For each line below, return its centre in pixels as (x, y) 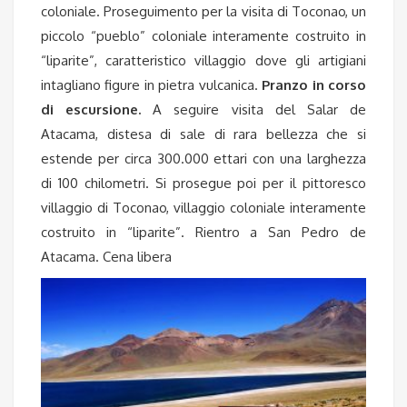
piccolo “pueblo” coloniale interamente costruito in (203, 36)
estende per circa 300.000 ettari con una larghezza (203, 159)
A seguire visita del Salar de (254, 110)
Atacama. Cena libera (106, 257)
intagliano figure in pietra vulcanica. (152, 85)
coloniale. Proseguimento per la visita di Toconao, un (203, 12)
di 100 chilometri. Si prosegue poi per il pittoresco (203, 184)
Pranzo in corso (314, 85)
